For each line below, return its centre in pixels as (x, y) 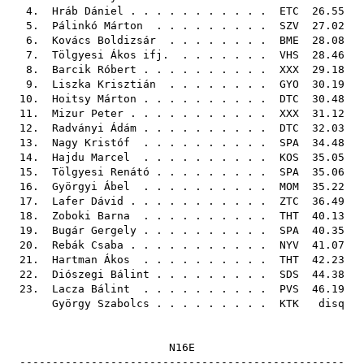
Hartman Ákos (91, 260)
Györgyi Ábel (91, 186)
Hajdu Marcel (91, 157)
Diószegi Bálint (101, 274)
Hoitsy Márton (94, 99)
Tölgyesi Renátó (101, 172)
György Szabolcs (101, 303)
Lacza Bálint (91, 289)
